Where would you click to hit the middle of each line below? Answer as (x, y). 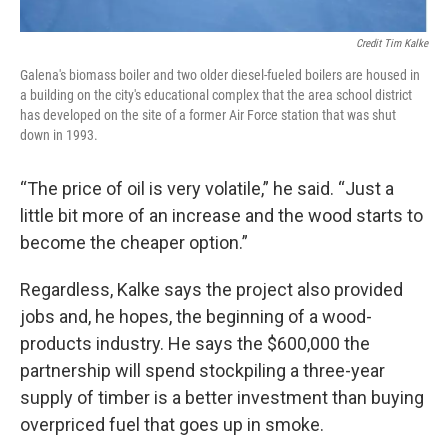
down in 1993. (59, 135)
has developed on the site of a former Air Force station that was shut (208, 115)
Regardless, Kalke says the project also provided (211, 290)
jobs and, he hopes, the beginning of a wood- (196, 317)
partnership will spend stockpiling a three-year (202, 371)
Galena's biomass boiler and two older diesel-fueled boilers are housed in (220, 75)
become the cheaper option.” (134, 243)
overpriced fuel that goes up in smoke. (172, 425)
